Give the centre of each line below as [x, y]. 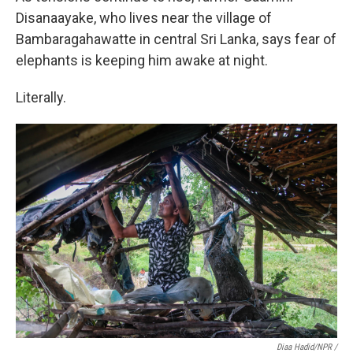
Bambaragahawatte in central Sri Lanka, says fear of [176, 39]
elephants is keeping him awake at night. [142, 60]
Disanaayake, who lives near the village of [144, 18]
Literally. [41, 97]
